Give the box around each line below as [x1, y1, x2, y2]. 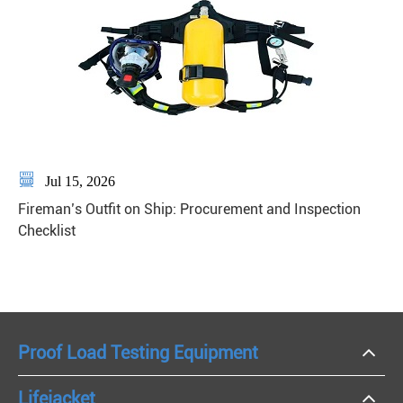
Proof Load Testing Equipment [18, 342, 258, 364]
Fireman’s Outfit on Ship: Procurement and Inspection [18, 201, 361, 219]
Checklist [18, 222, 76, 240]
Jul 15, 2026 [41, 174, 115, 190]
